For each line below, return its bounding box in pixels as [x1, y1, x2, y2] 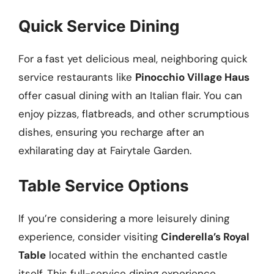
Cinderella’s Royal [161, 230, 250, 244]
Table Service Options [18, 176, 189, 196]
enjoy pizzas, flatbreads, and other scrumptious [18, 106, 250, 120]
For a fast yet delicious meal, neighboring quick [18, 51, 248, 65]
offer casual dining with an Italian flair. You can [18, 88, 242, 102]
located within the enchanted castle [46, 248, 228, 262]
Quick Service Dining [18, 16, 179, 35]
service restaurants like [18, 70, 135, 84]
